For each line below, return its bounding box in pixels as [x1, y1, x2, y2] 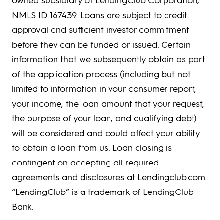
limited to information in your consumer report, [12, 82, 196, 94]
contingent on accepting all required [12, 156, 159, 168]
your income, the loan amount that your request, [12, 97, 204, 109]
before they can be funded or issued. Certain [12, 38, 191, 50]
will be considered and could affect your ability [12, 127, 200, 138]
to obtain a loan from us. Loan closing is [12, 141, 172, 153]
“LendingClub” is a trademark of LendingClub [12, 186, 193, 197]
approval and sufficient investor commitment [12, 24, 189, 35]
